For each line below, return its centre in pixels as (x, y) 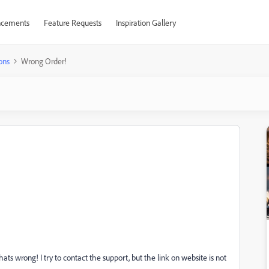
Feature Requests (72, 23)
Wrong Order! (44, 61)
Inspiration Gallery (146, 23)
